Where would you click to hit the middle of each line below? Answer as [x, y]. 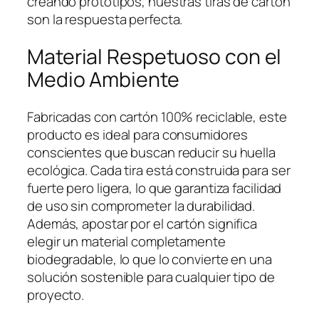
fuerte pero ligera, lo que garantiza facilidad [155, 188]
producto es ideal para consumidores [137, 134]
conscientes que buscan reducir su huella [151, 152]
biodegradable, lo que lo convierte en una [150, 259]
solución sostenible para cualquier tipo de [151, 277]
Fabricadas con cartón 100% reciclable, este [157, 116]
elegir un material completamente [126, 241]
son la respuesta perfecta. [105, 20]
